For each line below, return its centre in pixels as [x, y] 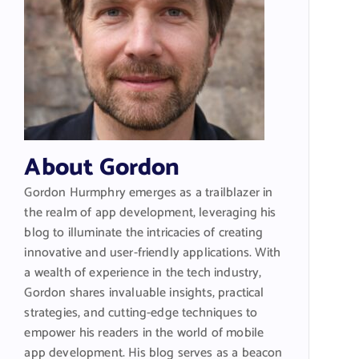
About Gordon [102, 168]
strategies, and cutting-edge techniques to [141, 313]
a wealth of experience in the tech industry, [143, 273]
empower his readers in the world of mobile [144, 333]
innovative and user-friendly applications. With [152, 253]
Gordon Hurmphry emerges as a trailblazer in [149, 193]
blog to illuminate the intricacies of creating [143, 233]
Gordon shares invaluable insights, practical [144, 293]
